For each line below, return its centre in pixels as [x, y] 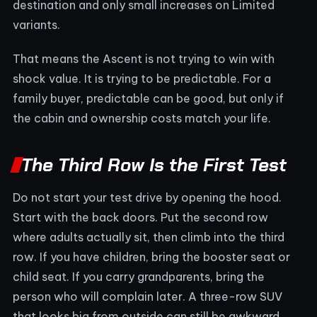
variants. [36, 24]
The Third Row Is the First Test [154, 165]
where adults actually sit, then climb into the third [149, 237]
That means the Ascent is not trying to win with [144, 58]
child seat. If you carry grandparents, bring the [139, 276]
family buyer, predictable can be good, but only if [148, 98]
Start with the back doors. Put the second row [140, 217]
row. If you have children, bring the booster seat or [151, 257]
